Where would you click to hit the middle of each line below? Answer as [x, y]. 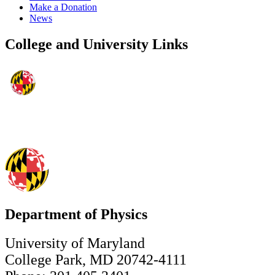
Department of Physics [76, 214]
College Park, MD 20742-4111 [96, 259]
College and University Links [96, 45]
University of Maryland [75, 243]
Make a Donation [63, 7]
